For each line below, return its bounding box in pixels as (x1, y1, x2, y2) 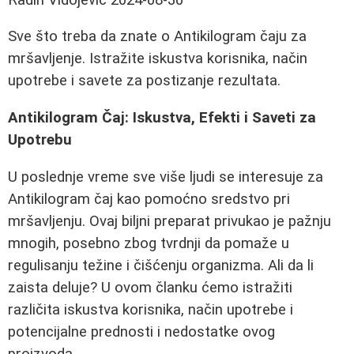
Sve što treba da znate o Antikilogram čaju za (8, 28, 307, 46)
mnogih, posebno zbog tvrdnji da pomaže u (8, 234, 289, 252)
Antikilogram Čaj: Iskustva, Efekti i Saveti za (8, 109, 316, 127)
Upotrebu (8, 131, 72, 149)
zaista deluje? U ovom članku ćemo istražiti (8, 278, 292, 296)
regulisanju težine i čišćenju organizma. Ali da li (8, 256, 314, 274)
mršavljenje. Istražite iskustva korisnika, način (8, 50, 307, 68)
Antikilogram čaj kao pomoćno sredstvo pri (8, 190, 290, 208)
